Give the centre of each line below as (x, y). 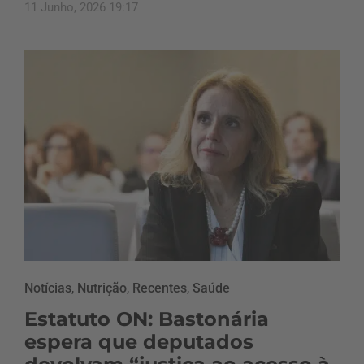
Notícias (48, 288)
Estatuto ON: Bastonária (147, 318)
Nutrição (102, 288)
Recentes (160, 288)
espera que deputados (139, 341)
